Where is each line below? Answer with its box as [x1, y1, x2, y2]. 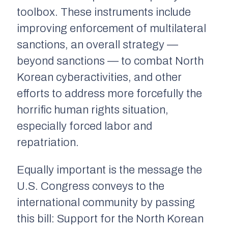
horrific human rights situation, [17, 104, 168, 117]
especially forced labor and [17, 120, 152, 133]
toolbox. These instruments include [17, 6, 191, 19]
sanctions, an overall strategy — [17, 39, 178, 51]
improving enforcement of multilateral [17, 22, 206, 35]
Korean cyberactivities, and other [17, 71, 182, 84]
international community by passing [17, 196, 195, 209]
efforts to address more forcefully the [17, 88, 202, 100]
